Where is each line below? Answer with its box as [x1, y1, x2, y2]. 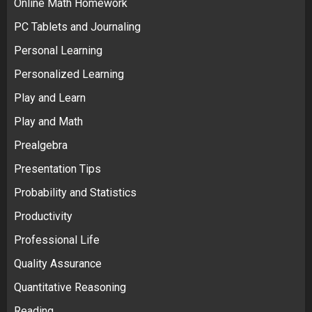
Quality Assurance [14, 256, 102, 270]
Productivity [14, 209, 72, 223]
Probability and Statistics [14, 185, 136, 199]
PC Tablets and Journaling [14, 19, 141, 33]
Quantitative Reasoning [14, 280, 126, 294]
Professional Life [14, 233, 100, 247]
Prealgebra [14, 138, 68, 152]
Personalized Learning [14, 67, 124, 81]
